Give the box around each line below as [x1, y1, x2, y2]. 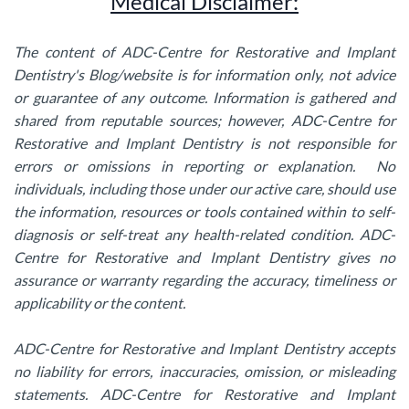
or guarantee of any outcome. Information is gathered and [14, 89, 395, 106]
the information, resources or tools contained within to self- [14, 203, 395, 220]
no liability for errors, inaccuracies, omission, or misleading [14, 362, 395, 380]
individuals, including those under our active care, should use [14, 180, 395, 197]
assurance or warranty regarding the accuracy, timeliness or [14, 271, 395, 288]
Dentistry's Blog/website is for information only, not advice [14, 66, 395, 83]
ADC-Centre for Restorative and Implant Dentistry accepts [14, 340, 395, 357]
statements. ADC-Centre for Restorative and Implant [14, 385, 395, 403]
